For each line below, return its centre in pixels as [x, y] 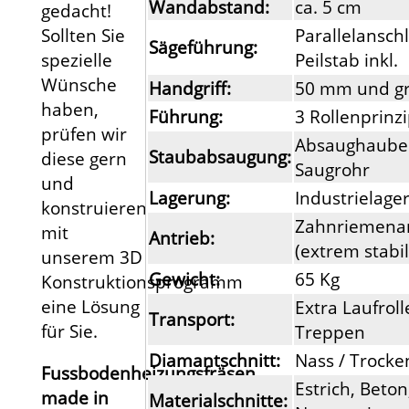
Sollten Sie [83, 35]
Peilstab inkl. [347, 60]
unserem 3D [91, 257]
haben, [69, 109]
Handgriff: [190, 89]
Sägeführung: [204, 47]
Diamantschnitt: [215, 361]
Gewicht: [185, 279]
